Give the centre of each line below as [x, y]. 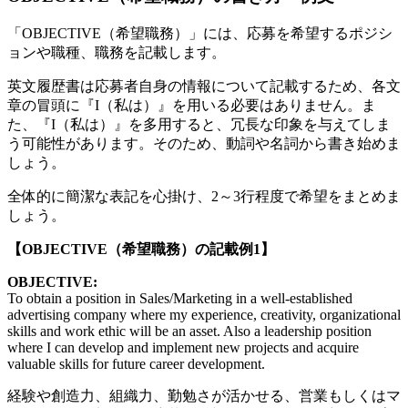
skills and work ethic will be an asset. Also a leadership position [189, 331]
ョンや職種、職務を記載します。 [117, 53]
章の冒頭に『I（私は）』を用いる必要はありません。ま [192, 106]
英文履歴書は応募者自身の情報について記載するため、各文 [204, 87]
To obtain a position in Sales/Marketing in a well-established [180, 299]
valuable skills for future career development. [136, 364]
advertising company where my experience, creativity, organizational [204, 315]
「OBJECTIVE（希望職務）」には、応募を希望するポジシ [200, 34]
